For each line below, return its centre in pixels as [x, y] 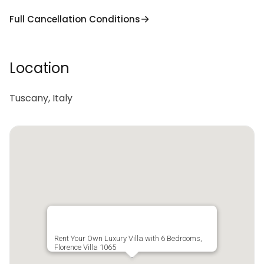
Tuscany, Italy [41, 98]
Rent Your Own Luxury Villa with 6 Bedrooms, [128, 238]
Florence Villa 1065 [85, 247]
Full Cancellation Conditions [75, 19]
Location [39, 68]
